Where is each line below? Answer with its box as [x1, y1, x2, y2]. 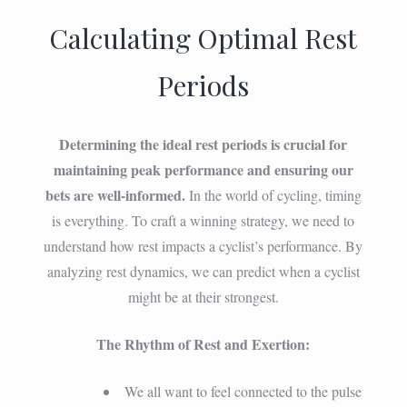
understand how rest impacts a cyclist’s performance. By [44, 235, 363, 255]
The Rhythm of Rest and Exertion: [96, 333, 311, 354]
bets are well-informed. [45, 184, 185, 205]
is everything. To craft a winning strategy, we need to [52, 210, 355, 230]
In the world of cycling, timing [184, 184, 362, 204]
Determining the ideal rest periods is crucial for [59, 133, 348, 154]
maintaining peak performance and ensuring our [53, 158, 353, 180]
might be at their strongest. [127, 286, 279, 306]
